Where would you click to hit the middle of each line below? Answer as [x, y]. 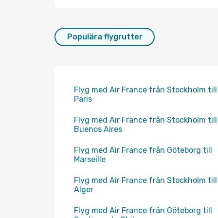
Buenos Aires [98, 129]
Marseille [90, 159]
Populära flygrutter [105, 37]
